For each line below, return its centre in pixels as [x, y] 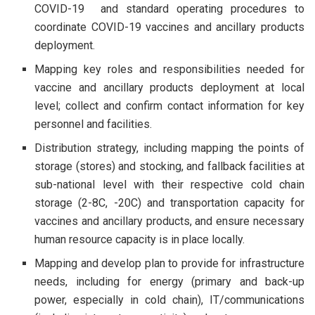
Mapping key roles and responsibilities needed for [169, 69]
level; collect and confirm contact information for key [169, 105]
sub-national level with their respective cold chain [169, 184]
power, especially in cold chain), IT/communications [169, 300]
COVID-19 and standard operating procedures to [169, 8]
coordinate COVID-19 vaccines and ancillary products [169, 27]
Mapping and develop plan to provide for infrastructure [169, 263]
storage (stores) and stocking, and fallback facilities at [169, 166]
